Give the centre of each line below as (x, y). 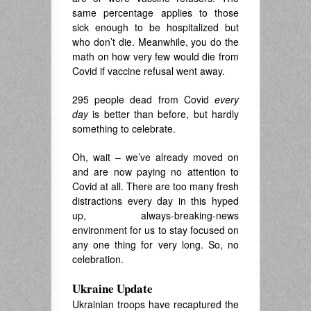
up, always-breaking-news (155, 215)
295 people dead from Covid (143, 99)
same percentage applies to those (155, 12)
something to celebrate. (124, 128)
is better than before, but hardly (163, 114)
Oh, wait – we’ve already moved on (155, 157)
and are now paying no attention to (155, 171)
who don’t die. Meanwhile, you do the (155, 41)
